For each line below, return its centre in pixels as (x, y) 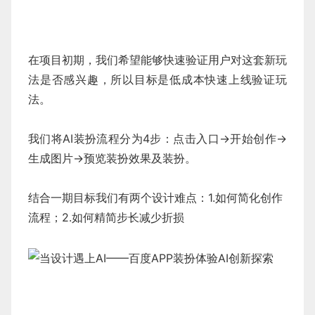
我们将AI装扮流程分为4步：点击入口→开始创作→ (157, 139)
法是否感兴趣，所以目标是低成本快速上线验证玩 (157, 80)
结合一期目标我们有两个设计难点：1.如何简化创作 (155, 198)
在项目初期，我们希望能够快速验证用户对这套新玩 (157, 60)
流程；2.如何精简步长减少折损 (106, 218)
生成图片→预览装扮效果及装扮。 (112, 159)
